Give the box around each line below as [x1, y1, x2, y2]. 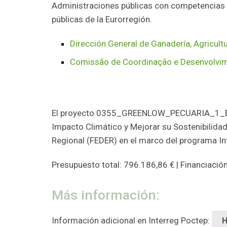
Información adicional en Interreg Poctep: [52, 215, 212, 225]
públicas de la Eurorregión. [52, 14, 152, 25]
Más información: [52, 186, 160, 203]
